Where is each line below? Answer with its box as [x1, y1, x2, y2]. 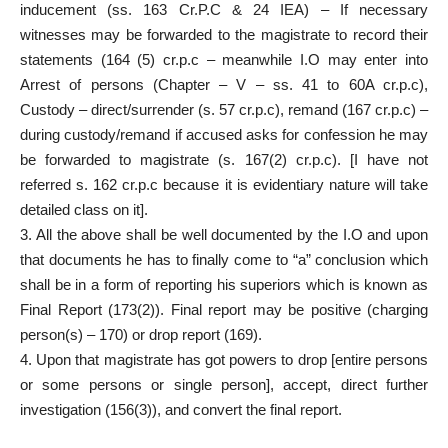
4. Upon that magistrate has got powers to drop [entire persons [20, 350, 428, 368]
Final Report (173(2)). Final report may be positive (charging [20, 300, 428, 318]
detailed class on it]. [20, 200, 148, 218]
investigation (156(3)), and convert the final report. [20, 400, 342, 418]
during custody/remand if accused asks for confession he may [20, 125, 428, 143]
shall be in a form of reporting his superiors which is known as [20, 275, 428, 293]
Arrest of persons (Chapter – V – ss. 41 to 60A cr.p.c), [20, 75, 428, 93]
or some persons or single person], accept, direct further [20, 375, 428, 393]
